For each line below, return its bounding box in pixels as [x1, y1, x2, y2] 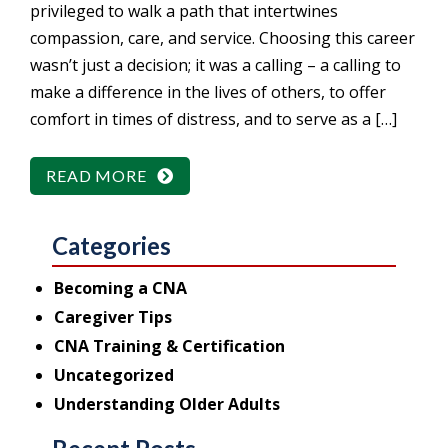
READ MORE [46, 166, 147, 186]
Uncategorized [54, 364, 174, 387]
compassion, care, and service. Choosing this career [30, 27, 415, 50]
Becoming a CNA [54, 277, 187, 300]
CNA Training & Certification [54, 335, 285, 358]
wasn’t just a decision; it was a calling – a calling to [30, 54, 401, 77]
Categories [52, 231, 171, 261]
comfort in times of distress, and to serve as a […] [30, 108, 397, 131]
